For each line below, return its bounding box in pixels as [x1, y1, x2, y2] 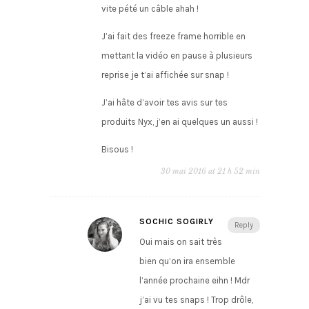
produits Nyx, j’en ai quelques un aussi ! [101, 117, 258, 128]
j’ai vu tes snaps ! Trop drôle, [139, 295, 253, 306]
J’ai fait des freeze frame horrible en [101, 31, 246, 42]
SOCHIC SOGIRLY [139, 217, 214, 227]
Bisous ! [101, 144, 133, 155]
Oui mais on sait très [139, 237, 222, 248]
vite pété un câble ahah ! [101, 3, 199, 14]
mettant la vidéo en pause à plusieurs [101, 50, 252, 61]
